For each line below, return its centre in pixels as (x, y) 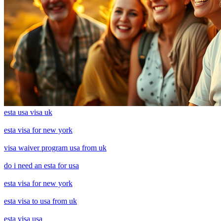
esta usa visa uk (28, 112)
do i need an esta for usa (41, 165)
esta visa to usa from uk (40, 201)
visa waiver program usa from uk (55, 147)
